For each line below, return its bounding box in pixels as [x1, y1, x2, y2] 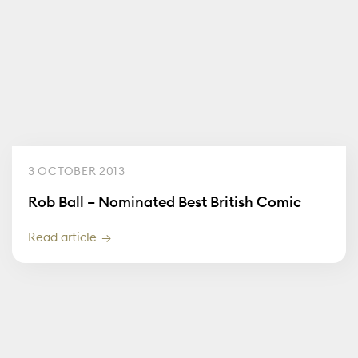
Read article [28, 229, 97, 245]
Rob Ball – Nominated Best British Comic [28, 193, 301, 212]
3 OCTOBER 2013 [28, 164, 125, 179]
